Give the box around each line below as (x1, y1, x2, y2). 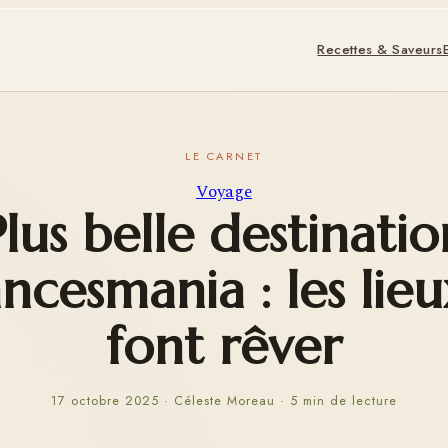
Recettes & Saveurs (317, 40, 444, 59)
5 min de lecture (289, 392, 397, 410)
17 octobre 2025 (51, 392, 159, 410)
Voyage (196, 179, 252, 205)
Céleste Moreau (174, 392, 275, 410)
